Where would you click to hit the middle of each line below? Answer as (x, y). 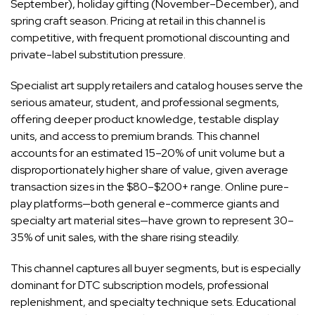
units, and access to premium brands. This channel (135, 136)
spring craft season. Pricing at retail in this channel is (138, 20)
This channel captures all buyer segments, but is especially (155, 268)
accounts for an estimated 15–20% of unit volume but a (148, 153)
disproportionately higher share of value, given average (149, 169)
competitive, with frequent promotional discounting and (150, 37)
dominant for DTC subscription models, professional (140, 285)
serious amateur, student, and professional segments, (145, 102)
